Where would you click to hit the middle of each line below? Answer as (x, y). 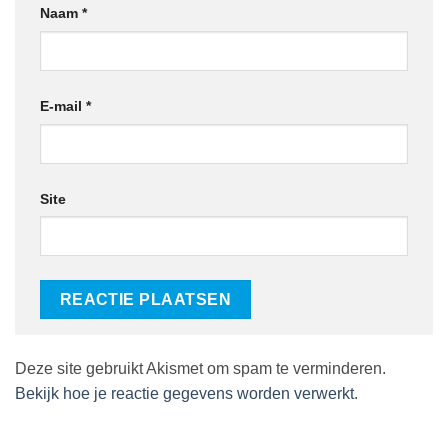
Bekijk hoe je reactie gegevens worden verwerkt (184, 393)
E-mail (63, 105)
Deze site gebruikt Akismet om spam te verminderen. (200, 368)
